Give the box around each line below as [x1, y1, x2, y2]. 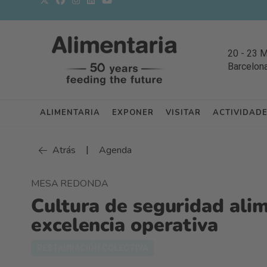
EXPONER [112, 107, 154, 118]
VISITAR [166, 107, 201, 118]
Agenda [99, 144, 132, 157]
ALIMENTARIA [40, 107, 100, 118]
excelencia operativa [31, 212, 218, 238]
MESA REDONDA [31, 177, 108, 190]
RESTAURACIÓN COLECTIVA [37, 242, 148, 254]
